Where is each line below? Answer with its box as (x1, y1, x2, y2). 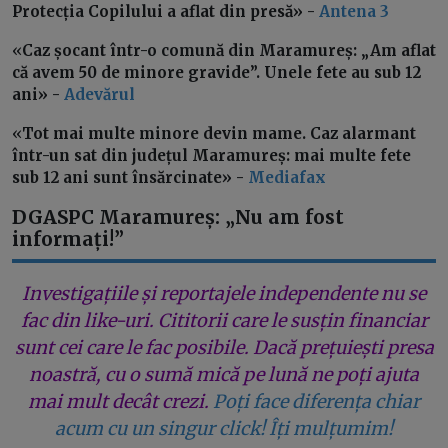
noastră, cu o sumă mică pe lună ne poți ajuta (29, 362, 419, 386)
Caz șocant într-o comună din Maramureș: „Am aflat (22, 41, 436, 61)
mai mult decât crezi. (28, 389, 209, 413)
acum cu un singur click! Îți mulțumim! (55, 416, 393, 440)
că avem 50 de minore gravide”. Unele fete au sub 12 (12, 63, 421, 83)
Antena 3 (319, 2, 389, 22)
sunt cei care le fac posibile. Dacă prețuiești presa (14, 335, 434, 359)
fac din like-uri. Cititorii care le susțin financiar (20, 308, 428, 332)
